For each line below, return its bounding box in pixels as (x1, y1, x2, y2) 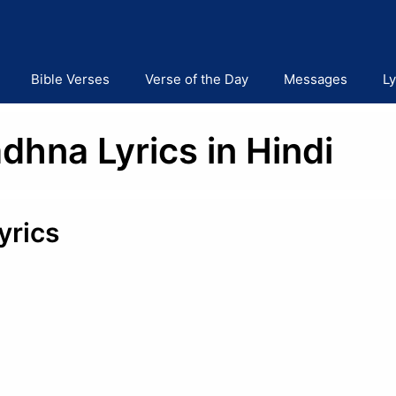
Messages (284, 71, 347, 88)
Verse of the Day (145, 71, 248, 88)
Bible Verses (31, 71, 110, 88)
